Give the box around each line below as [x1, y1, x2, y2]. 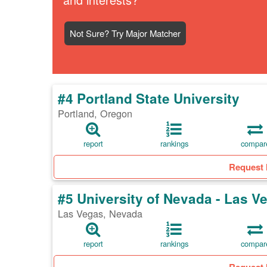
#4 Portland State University [58, 89, 240, 108]
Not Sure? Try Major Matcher [70, 27, 181, 40]
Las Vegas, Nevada [58, 206, 142, 221]
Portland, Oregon [58, 106, 132, 121]
